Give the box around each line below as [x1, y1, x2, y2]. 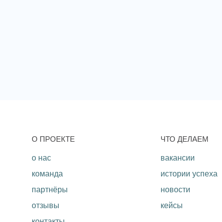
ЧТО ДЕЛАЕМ [161, 135, 209, 144]
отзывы [32, 201, 59, 210]
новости [161, 185, 190, 194]
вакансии [161, 154, 195, 163]
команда [32, 169, 63, 178]
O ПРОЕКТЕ [32, 135, 75, 144]
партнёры [32, 185, 68, 194]
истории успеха [161, 169, 218, 178]
